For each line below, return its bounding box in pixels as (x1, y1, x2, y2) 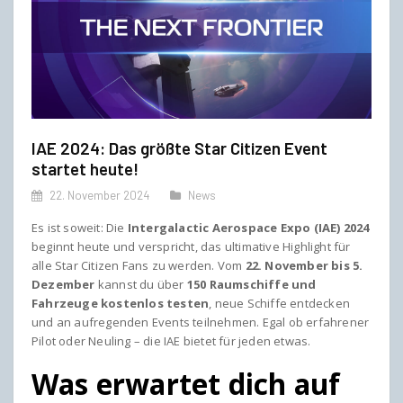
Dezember (31, 275, 95, 292)
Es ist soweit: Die (31, 219, 128, 236)
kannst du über (94, 275, 187, 292)
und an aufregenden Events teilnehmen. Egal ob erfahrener (31, 313, 370, 330)
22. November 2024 (49, 187, 149, 202)
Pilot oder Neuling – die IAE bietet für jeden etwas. (31, 332, 311, 349)
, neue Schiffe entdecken (209, 294, 351, 311)
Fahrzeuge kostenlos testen (31, 294, 210, 311)
